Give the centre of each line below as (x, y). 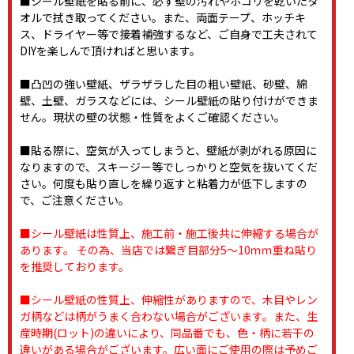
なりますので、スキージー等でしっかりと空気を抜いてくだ (169, 167)
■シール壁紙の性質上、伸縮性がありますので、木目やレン (169, 300)
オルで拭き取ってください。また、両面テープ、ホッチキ (163, 18)
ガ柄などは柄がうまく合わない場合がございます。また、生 (169, 316)
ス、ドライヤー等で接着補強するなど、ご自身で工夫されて (169, 34)
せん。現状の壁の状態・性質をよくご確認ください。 (153, 117)
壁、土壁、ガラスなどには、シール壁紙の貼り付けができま (169, 101)
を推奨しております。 (75, 267)
